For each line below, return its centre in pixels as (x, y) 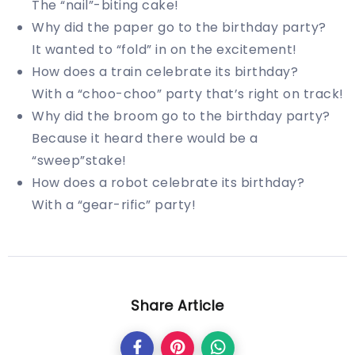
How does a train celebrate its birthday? (165, 72)
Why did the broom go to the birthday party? (181, 116)
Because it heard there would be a (145, 139)
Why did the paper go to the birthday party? (179, 28)
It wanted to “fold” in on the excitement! (164, 50)
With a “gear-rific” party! (114, 205)
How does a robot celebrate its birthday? (168, 183)
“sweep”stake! (79, 161)
